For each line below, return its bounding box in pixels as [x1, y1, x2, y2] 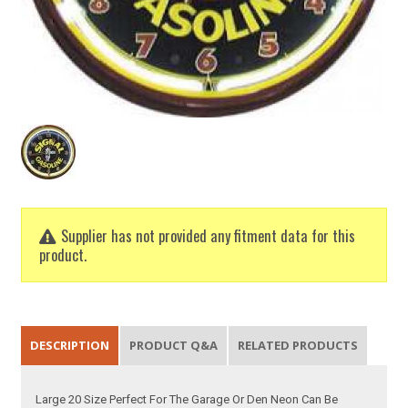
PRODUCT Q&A [129, 337, 219, 354]
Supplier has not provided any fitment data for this [61, 223, 356, 247]
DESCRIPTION [30, 337, 110, 354]
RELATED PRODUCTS [238, 337, 359, 354]
